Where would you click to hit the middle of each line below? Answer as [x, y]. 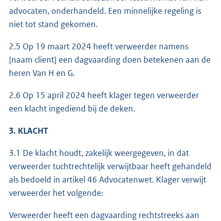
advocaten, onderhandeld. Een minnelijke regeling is [105, 11]
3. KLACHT [29, 130]
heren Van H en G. [42, 73]
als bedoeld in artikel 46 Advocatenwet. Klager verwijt [108, 179]
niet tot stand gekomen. [53, 24]
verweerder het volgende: [56, 193]
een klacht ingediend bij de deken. [72, 108]
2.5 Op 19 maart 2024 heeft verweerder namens [99, 46]
